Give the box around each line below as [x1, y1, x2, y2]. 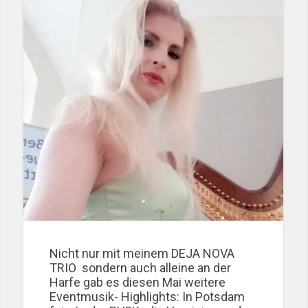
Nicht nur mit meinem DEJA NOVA [49, 246, 235, 261]
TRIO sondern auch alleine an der [49, 261, 232, 276]
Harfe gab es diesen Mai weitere [49, 275, 226, 290]
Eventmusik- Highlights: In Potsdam [49, 289, 245, 305]
